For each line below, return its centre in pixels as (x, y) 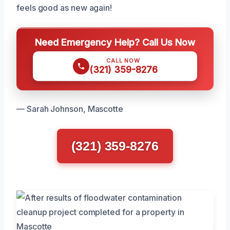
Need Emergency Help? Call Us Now (115, 42)
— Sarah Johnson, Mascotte (70, 109)
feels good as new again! (64, 8)
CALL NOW (123, 61)
